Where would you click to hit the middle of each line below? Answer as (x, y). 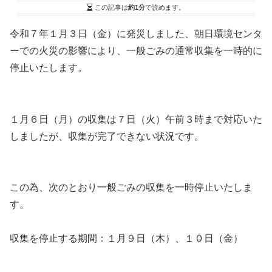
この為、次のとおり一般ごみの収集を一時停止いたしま (131, 188)
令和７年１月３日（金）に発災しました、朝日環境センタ (136, 33)
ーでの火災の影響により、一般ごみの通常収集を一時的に (136, 50)
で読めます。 (165, 7)
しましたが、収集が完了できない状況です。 (107, 136)
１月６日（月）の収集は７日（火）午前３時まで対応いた (136, 119)
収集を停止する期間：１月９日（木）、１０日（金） (126, 239)
